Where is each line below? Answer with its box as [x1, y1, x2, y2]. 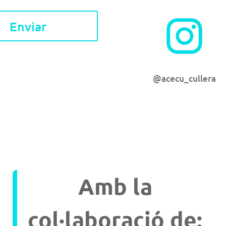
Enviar [10, 18, 47, 34]
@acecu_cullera [153, 72, 216, 84]
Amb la [78, 172, 152, 200]
